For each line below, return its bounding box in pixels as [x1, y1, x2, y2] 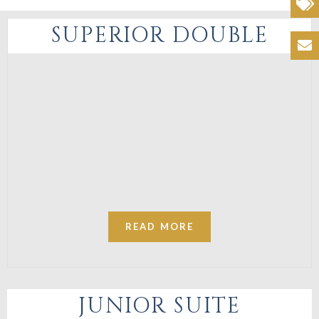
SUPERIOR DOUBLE [51, 21, 268, 51]
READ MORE [125, 221, 194, 233]
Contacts [229, 41, 287, 58]
